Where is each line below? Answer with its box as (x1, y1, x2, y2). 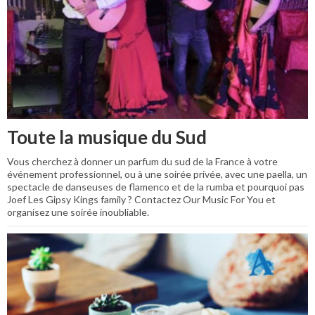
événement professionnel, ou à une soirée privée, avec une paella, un (7, 167, 307, 180)
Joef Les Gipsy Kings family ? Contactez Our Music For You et (7, 193, 276, 205)
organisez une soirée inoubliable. (7, 205, 149, 218)
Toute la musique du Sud (7, 125, 207, 148)
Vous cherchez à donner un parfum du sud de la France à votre (7, 155, 278, 167)
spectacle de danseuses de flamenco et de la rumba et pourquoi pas (7, 180, 304, 193)
